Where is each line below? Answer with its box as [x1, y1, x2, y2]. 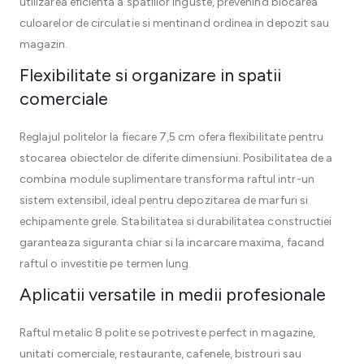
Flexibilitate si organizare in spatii [19, 64, 281, 85]
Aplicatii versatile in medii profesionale [19, 284, 326, 305]
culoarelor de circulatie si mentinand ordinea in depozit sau [19, 16, 330, 30]
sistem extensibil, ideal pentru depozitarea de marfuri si [19, 193, 308, 207]
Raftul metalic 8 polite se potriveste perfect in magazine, [19, 326, 316, 340]
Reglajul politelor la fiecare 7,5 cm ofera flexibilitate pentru [19, 130, 324, 144]
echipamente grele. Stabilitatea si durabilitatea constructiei [19, 214, 332, 228]
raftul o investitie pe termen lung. [19, 257, 192, 271]
